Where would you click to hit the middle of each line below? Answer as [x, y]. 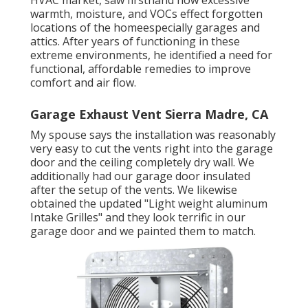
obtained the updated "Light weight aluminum [149, 204]
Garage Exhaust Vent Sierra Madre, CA [149, 114]
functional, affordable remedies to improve [141, 69]
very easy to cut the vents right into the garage [152, 149]
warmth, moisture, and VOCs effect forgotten [146, 14]
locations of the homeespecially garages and [145, 28]
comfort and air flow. [83, 83]
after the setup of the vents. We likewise [134, 190]
